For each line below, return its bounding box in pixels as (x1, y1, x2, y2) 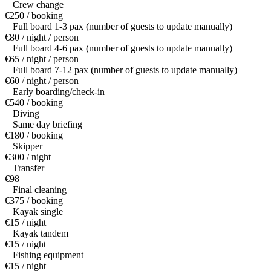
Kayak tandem (13, 228, 68, 239)
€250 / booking (5, 10, 63, 21)
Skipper (13, 141, 42, 152)
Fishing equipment (13, 250, 83, 261)
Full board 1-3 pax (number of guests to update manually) (13, 21, 232, 32)
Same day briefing (13, 119, 82, 130)
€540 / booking (5, 97, 63, 108)
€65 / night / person (5, 54, 79, 65)
